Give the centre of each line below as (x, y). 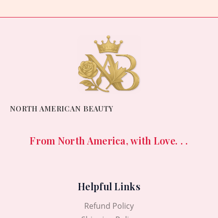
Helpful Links (109, 186)
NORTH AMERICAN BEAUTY (62, 109)
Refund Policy (109, 206)
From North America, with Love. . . (109, 141)
